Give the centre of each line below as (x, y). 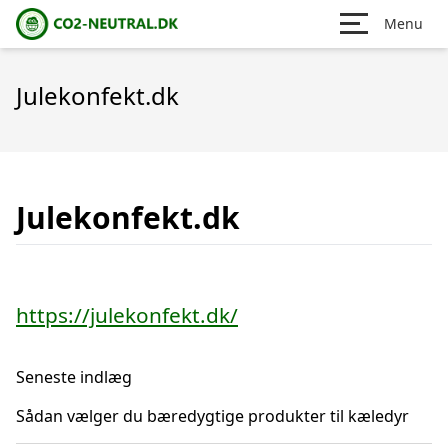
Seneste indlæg (74, 377)
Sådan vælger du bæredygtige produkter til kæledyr (212, 416)
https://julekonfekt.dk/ (127, 315)
